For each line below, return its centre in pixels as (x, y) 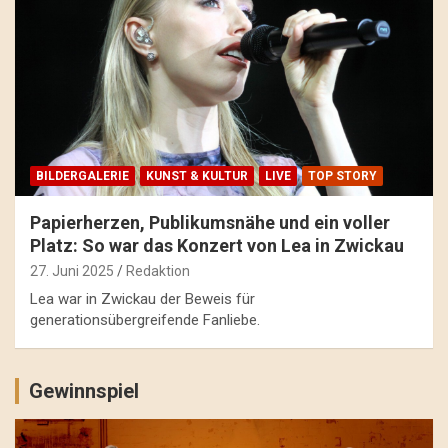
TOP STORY (342, 176)
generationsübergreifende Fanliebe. (145, 320)
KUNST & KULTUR (197, 176)
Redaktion (158, 271)
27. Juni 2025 (72, 271)
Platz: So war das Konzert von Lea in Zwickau (217, 246)
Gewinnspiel (84, 391)
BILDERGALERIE (82, 176)
